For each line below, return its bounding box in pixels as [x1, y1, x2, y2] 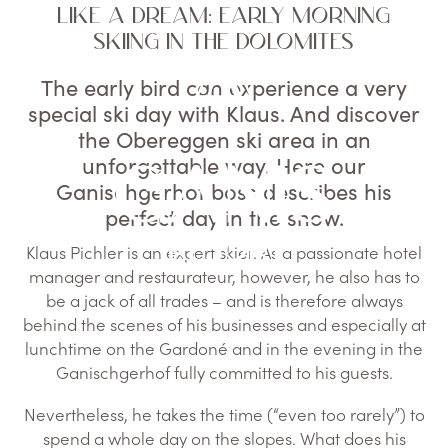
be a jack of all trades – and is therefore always [45, 288, 403, 312]
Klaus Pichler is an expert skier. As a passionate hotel [26, 240, 422, 264]
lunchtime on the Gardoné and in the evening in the [25, 336, 423, 360]
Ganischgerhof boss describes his [56, 176, 392, 206]
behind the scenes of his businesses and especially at [22, 312, 426, 336]
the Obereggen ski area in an [77, 124, 371, 154]
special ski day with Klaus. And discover [28, 98, 420, 128]
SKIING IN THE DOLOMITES [93, 26, 355, 52]
